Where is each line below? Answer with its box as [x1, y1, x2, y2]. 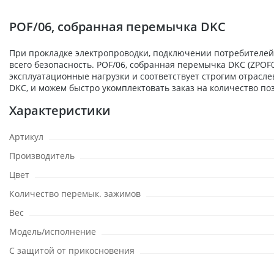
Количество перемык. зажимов [9, 188, 141, 199]
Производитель [9, 150, 75, 161]
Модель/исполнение [9, 226, 96, 237]
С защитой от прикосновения [9, 245, 135, 256]
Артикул [9, 131, 43, 143]
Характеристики [9, 102, 111, 119]
